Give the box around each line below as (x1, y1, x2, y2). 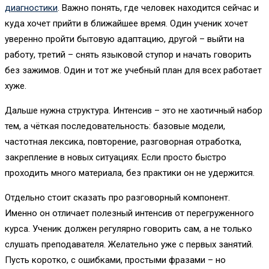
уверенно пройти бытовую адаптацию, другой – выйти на (5, 34, 244, 45)
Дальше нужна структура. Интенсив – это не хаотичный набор (5, 105, 262, 116)
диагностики (5, 2, 58, 14)
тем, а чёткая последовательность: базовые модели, (5, 121, 225, 132)
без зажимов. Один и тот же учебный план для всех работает (5, 65, 262, 76)
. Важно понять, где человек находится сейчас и (58, 2, 259, 14)
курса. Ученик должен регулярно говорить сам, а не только (5, 223, 252, 235)
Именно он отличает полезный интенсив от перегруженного (5, 208, 254, 219)
